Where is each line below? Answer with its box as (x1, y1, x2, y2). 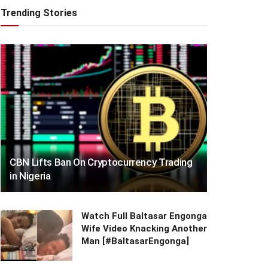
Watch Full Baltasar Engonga (81, 210, 207, 221)
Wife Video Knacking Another (81, 223, 207, 234)
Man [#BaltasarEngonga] (81, 235, 189, 246)
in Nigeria (10, 169, 51, 182)
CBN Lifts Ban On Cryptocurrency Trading (10, 156, 193, 168)
